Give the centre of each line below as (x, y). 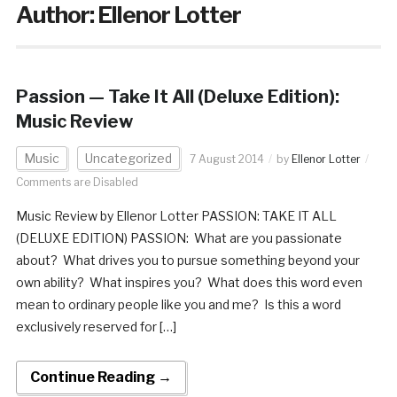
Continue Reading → (101, 377)
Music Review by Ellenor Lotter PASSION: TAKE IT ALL (176, 215)
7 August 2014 (226, 159)
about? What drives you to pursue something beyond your (187, 260)
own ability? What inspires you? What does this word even (189, 282)
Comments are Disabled (77, 182)
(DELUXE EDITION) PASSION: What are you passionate (179, 237)
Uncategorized (128, 158)
